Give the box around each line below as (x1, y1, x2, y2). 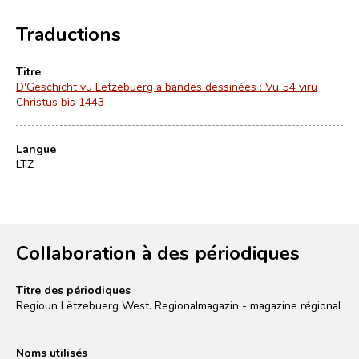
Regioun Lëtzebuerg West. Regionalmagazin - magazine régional (16, 297, 341, 313)
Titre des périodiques (16, 282, 131, 297)
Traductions (16, 20, 121, 46)
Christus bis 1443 (16, 94, 104, 109)
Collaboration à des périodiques (16, 239, 300, 265)
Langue (16, 141, 56, 156)
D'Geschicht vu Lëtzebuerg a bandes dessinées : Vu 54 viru (16, 79, 317, 94)
